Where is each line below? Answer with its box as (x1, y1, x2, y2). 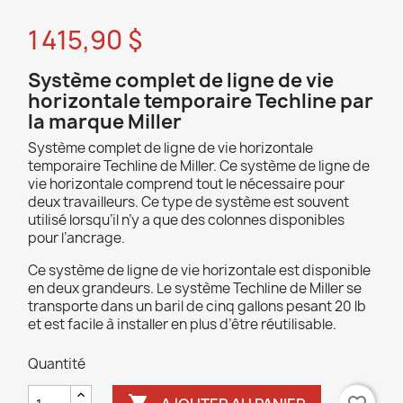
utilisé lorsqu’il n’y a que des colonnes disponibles (28, 210, 345, 229)
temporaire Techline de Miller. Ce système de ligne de (28, 157, 370, 175)
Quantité (28, 354, 85, 373)
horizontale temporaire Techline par (28, 88, 373, 114)
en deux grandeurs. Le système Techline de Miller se (28, 279, 362, 298)
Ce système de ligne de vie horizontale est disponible (28, 261, 371, 280)
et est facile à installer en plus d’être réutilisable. (28, 315, 336, 334)
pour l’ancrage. (28, 228, 125, 247)
